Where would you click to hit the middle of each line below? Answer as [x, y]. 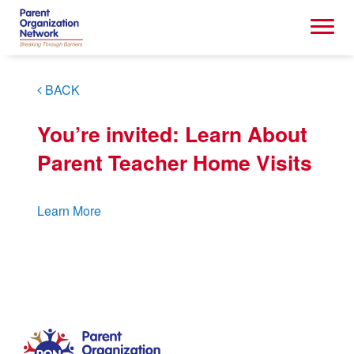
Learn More [69, 210]
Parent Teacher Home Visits [175, 162]
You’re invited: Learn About [172, 133]
